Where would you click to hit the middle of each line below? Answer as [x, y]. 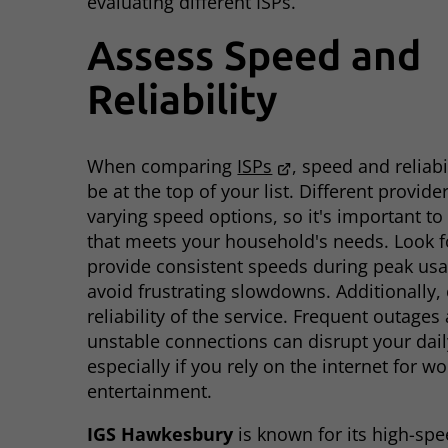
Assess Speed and [254, 54]
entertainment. [150, 391]
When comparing [162, 166]
